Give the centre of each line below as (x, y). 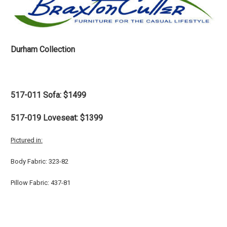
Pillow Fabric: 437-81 (41, 183)
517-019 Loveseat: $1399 (57, 118)
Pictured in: (27, 140)
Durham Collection (43, 50)
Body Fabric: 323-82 (40, 162)
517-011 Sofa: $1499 (48, 95)
